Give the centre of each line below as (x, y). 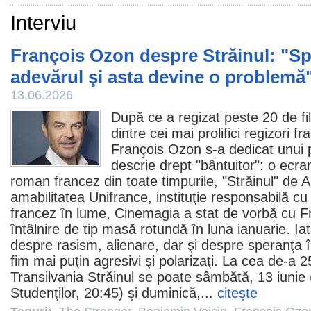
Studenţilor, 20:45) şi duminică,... (114, 293)
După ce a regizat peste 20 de (206, 117)
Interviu (43, 23)
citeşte (237, 293)
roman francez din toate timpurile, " (119, 181)
